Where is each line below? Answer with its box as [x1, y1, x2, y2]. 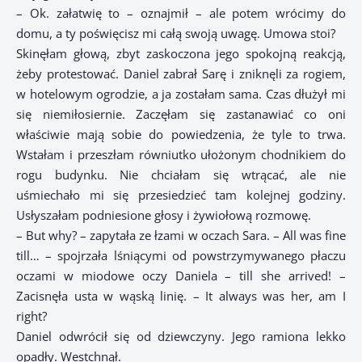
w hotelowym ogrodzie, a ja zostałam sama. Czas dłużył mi [16, 86, 346, 103]
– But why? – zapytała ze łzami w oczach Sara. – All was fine [16, 227, 346, 244]
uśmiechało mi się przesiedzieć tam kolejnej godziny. [16, 187, 346, 204]
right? [16, 308, 47, 325]
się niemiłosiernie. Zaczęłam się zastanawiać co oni [16, 106, 346, 123]
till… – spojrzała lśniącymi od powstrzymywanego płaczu [16, 247, 346, 264]
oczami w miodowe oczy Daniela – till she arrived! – [16, 267, 346, 284]
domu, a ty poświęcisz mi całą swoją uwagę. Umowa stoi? [16, 25, 335, 42]
